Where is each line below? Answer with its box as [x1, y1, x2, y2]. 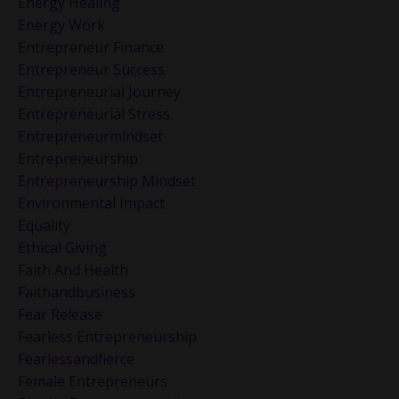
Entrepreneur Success [18, 60, 165, 80]
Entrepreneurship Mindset [18, 171, 196, 191]
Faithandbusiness [18, 282, 135, 303]
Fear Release [18, 305, 102, 325]
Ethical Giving [18, 238, 107, 258]
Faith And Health [18, 260, 128, 281]
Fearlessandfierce [18, 349, 134, 370]
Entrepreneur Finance [18, 37, 164, 58]
